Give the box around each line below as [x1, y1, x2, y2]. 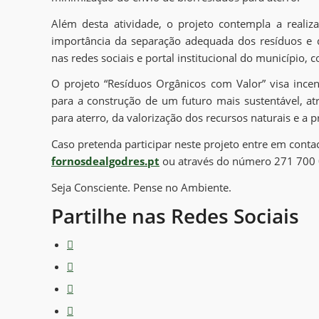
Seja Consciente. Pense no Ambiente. [51, 179, 231, 194]
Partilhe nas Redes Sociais [51, 202, 299, 229]
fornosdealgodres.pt [51, 154, 159, 168]
